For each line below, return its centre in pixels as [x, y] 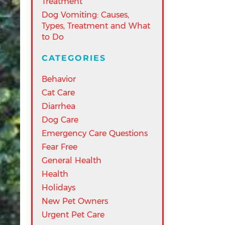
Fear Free [60, 147]
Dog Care [60, 120]
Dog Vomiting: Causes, [85, 15]
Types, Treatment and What [96, 26]
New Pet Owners [75, 201]
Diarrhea [59, 106]
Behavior [59, 79]
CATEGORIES [74, 58]
